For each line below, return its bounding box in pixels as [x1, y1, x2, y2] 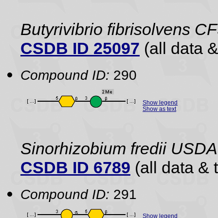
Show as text [143, 106, 176, 112]
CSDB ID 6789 [20, 158, 130, 177]
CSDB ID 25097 [20, 39, 140, 57]
